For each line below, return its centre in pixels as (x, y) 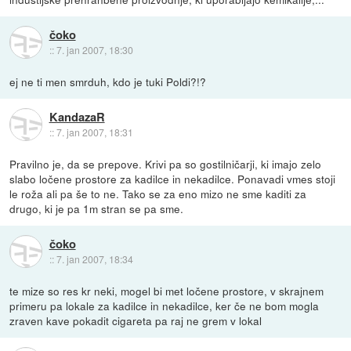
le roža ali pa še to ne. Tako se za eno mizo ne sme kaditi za (158, 193)
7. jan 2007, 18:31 (94, 132)
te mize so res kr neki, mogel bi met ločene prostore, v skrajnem (167, 290)
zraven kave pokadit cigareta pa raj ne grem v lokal (136, 320)
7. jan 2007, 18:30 (94, 50)
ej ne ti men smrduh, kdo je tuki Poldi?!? (108, 81)
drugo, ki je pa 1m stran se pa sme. (97, 208)
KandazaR (77, 117)
